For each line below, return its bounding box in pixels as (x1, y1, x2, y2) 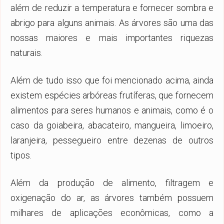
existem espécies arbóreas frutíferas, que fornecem (10, 89, 213, 100)
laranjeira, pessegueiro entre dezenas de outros (10, 134, 213, 145)
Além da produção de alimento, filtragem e (10, 177, 213, 188)
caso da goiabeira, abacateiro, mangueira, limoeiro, (10, 119, 213, 130)
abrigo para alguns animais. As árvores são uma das (10, 17, 213, 28)
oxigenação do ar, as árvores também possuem (10, 192, 213, 203)
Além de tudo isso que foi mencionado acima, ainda (10, 74, 213, 85)
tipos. (10, 149, 31, 160)
